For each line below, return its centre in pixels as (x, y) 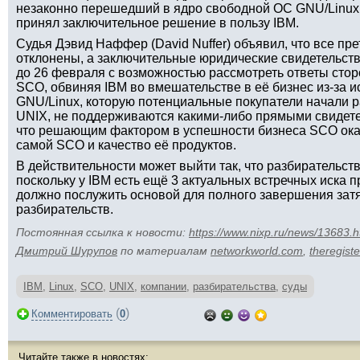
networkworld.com (257, 251)
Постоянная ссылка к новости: (102, 232)
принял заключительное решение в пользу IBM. (157, 23)
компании (164, 286)
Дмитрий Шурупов (67, 251)
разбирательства (234, 286)
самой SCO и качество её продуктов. (126, 145)
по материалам (164, 251)
